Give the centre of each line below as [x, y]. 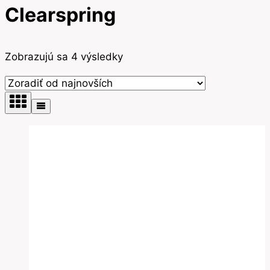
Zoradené [146, 56]
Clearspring [60, 14]
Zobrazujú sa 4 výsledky [64, 56]
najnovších [148, 88]
